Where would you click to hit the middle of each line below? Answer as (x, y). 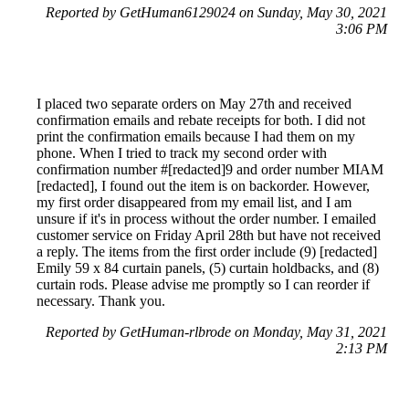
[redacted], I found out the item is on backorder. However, (203, 185)
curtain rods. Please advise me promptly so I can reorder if (203, 284)
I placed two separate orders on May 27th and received (194, 103)
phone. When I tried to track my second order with (182, 152)
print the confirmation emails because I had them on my (196, 136)
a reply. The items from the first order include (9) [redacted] (207, 251)
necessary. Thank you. (101, 300)
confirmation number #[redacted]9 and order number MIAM (210, 169)
